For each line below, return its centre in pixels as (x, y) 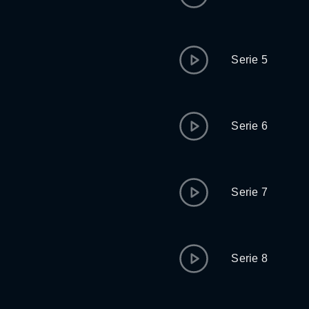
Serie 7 (250, 192)
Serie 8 (250, 258)
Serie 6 (250, 126)
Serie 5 (250, 60)
